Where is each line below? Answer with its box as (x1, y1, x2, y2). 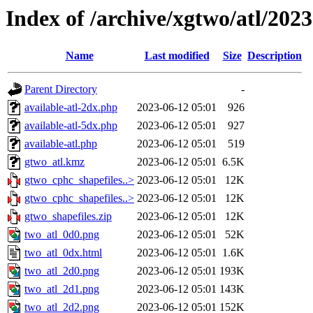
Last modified (144, 50, 210, 62)
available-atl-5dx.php (24, 119, 117, 132)
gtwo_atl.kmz (24, 156, 85, 168)
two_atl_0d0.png (24, 228, 99, 241)
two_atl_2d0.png (24, 265, 99, 277)
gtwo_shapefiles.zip (24, 210, 112, 223)
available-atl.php (24, 138, 97, 150)
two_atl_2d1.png (24, 283, 99, 296)
